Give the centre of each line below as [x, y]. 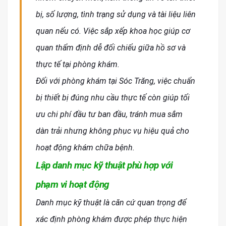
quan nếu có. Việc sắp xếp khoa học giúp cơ [113, 31]
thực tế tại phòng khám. [78, 65]
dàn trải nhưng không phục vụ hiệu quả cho [112, 131]
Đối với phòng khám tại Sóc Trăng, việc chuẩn [116, 81]
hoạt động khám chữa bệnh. [85, 148]
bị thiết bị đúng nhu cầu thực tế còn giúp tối [113, 98]
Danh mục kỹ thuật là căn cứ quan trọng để [111, 203]
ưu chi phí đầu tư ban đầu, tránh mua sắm [109, 115]
